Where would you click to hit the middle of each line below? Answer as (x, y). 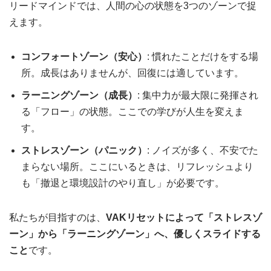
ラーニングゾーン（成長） (79, 96)
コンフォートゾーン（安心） (84, 57)
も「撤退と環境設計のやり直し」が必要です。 (123, 183)
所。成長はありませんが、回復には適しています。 (132, 73)
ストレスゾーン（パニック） (84, 151)
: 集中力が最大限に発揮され (198, 96)
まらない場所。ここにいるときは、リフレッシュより (137, 167)
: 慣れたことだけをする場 (203, 57)
